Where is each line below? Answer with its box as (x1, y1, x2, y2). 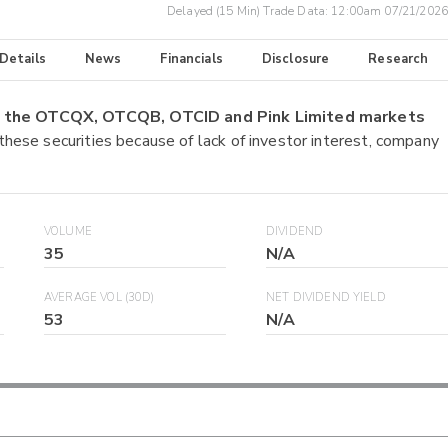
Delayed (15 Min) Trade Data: (166, 3, 332, 20)
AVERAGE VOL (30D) (44, 290, 155, 306)
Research (368, 50, 429, 69)
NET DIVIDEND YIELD (266, 290, 386, 306)
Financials (160, 50, 223, 69)
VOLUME (44, 223, 92, 239)
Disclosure (261, 50, 330, 69)
